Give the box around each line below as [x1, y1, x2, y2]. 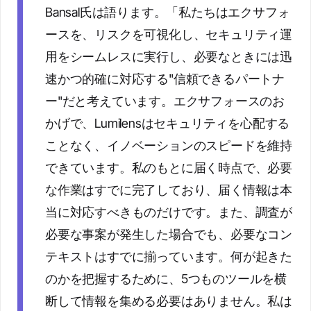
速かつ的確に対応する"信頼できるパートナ [45, 72, 285, 86]
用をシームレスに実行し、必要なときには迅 [45, 49, 292, 64]
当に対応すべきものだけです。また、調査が [45, 205, 292, 219]
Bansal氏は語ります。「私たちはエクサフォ [45, 5, 290, 19]
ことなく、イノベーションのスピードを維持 [45, 138, 292, 153]
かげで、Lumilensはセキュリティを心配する [45, 116, 290, 131]
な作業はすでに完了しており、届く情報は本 [45, 183, 292, 197]
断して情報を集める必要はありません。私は [45, 294, 292, 308]
